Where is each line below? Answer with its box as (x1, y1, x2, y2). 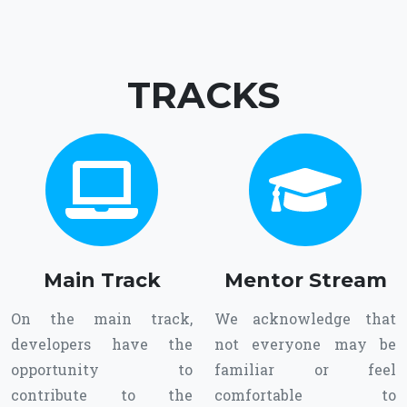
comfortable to (214, 385, 396, 405)
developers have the (11, 334, 193, 354)
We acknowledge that (214, 309, 396, 329)
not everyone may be (214, 334, 396, 354)
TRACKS (127, 73, 280, 118)
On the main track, (11, 309, 193, 329)
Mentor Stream (223, 268, 387, 293)
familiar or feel (214, 360, 396, 380)
